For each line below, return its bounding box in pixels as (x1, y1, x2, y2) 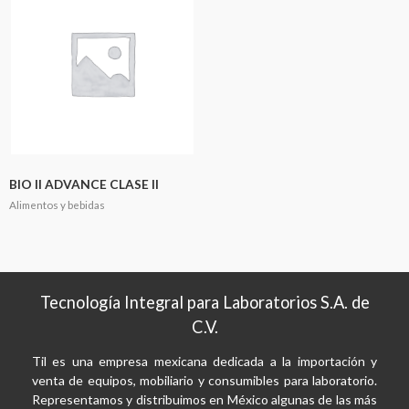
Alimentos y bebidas (9, 199, 105, 212)
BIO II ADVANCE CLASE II (9, 176, 159, 193)
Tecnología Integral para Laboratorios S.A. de (39, 292, 370, 313)
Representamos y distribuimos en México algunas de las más (32, 391, 377, 407)
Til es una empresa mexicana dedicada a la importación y (32, 352, 377, 369)
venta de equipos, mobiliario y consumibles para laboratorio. (32, 372, 377, 388)
